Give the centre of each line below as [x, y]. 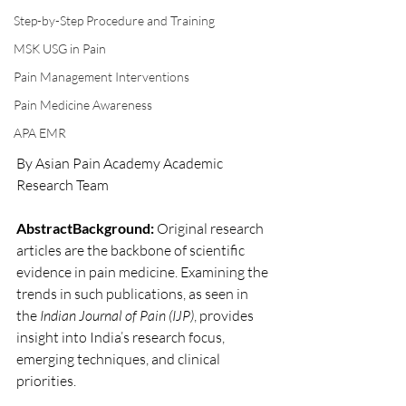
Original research [210, 228]
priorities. [46, 381]
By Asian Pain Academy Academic [121, 163]
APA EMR [40, 133]
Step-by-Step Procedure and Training [114, 20]
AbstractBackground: [85, 228]
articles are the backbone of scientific [132, 250]
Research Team [64, 185]
